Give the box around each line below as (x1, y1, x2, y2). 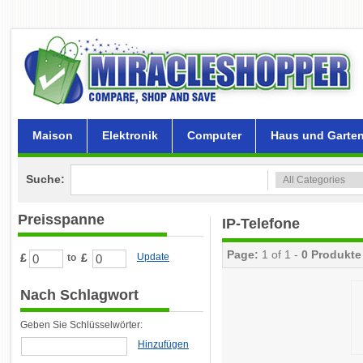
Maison (32, 129, 73, 142)
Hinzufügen (138, 339, 189, 350)
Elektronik (101, 129, 158, 142)
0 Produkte (301, 248, 361, 261)
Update (137, 251, 169, 263)
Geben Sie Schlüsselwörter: (20, 319, 143, 331)
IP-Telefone (222, 216, 300, 232)
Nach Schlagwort (20, 287, 139, 303)
